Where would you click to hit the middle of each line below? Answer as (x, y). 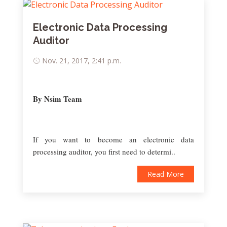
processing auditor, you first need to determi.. (104, 151)
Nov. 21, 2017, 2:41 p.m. (82, 60)
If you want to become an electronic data (113, 139)
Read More (166, 174)
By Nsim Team (58, 99)
